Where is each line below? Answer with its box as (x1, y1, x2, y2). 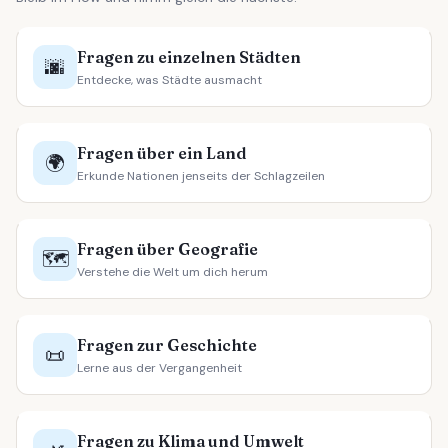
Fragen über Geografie (77, 239, 258, 259)
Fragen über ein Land (77, 143, 247, 163)
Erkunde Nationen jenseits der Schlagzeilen (77, 168, 325, 184)
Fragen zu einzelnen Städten (77, 47, 301, 67)
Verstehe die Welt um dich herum (77, 264, 268, 280)
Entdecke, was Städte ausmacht (77, 72, 262, 88)
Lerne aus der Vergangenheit (77, 360, 242, 376)
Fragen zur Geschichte (77, 335, 257, 355)
